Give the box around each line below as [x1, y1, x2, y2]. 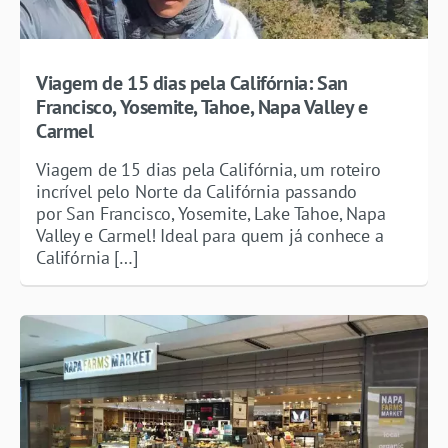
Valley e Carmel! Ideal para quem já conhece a [36, 223, 384, 247]
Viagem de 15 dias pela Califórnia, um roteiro [36, 157, 381, 181]
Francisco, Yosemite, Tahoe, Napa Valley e [36, 93, 368, 120]
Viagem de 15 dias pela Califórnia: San [36, 69, 348, 96]
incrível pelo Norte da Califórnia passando [36, 179, 358, 203]
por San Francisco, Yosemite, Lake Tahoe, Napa [36, 201, 386, 225]
